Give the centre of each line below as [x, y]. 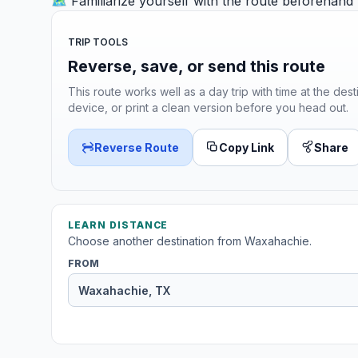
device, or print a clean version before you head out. [208, 107]
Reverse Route [137, 147]
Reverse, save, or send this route [197, 66]
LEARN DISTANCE [118, 225]
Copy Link [247, 147]
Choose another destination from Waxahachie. [190, 241]
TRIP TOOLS [98, 42]
